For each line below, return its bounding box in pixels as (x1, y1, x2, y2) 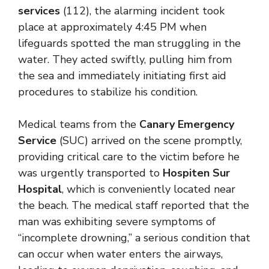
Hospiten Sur (163, 166, 230, 180)
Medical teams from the (18, 117, 139, 131)
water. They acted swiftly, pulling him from (18, 52, 232, 67)
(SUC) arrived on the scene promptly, (56, 133, 242, 148)
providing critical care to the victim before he (18, 150, 240, 164)
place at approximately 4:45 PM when (18, 20, 207, 34)
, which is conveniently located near (62, 182, 235, 196)
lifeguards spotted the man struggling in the (18, 36, 241, 50)
